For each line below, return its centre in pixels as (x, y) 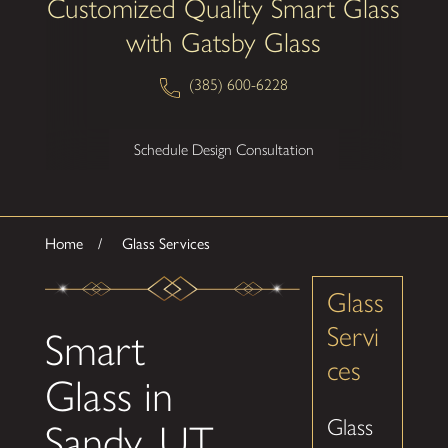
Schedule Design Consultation (223, 149)
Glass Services (165, 243)
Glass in (108, 395)
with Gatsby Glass (224, 42)
